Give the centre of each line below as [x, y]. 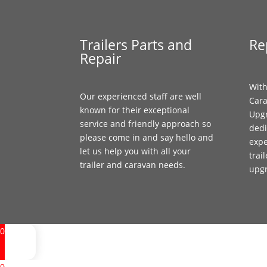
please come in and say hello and [147, 137]
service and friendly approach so [146, 124]
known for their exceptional [135, 110]
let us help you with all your [136, 151]
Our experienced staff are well [141, 96]
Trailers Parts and [136, 45]
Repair [101, 59]
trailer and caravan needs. [133, 165]
